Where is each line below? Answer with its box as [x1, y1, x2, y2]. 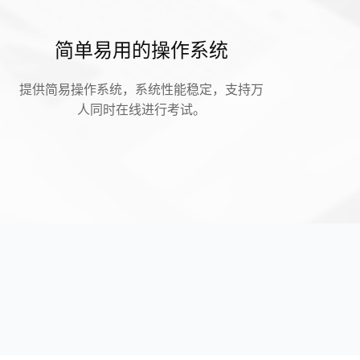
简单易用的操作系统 [55, 35, 228, 63]
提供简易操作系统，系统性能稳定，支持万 [19, 80, 264, 98]
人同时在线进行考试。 [77, 100, 206, 118]
